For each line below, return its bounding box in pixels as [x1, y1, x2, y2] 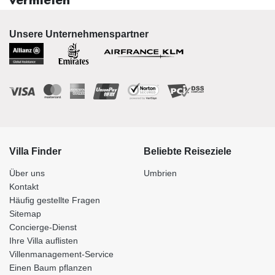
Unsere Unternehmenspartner [9, 29, 149, 40]
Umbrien [144, 168, 177, 179]
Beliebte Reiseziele [144, 146, 231, 157]
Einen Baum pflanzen [9, 263, 92, 273]
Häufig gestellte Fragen [9, 195, 100, 206]
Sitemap [9, 209, 41, 219]
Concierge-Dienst [9, 222, 77, 233]
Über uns [9, 168, 45, 179]
